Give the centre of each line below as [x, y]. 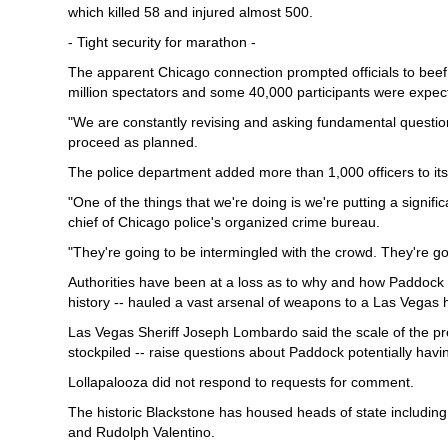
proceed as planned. [133, 142]
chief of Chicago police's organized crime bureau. [224, 222]
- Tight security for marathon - [162, 42]
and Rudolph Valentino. [141, 432]
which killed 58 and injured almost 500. [190, 12]
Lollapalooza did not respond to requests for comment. [241, 382]
